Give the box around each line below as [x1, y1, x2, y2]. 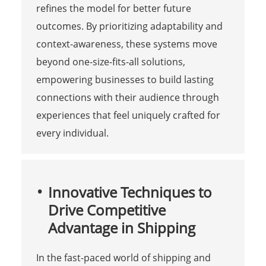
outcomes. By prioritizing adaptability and [36, 19, 223, 33]
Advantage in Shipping [47, 217, 195, 237]
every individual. [36, 126, 109, 140]
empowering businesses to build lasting [36, 72, 214, 86]
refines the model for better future [36, 1, 191, 15]
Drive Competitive [47, 199, 166, 220]
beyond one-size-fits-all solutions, [36, 55, 185, 68]
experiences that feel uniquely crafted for [36, 108, 220, 122]
